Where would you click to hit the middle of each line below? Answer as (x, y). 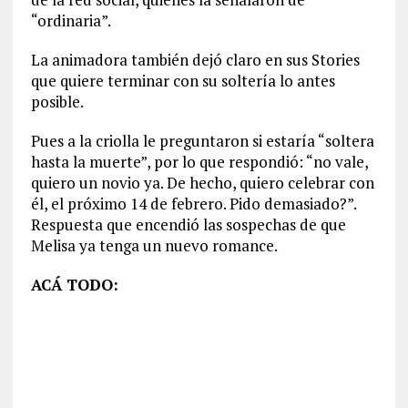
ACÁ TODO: (74, 285)
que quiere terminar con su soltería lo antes (183, 81)
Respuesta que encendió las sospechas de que (188, 224)
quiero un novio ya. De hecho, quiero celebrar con (202, 183)
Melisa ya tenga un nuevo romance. (154, 245)
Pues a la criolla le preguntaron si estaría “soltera (202, 141)
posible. (57, 102)
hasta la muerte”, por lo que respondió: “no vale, (199, 162)
